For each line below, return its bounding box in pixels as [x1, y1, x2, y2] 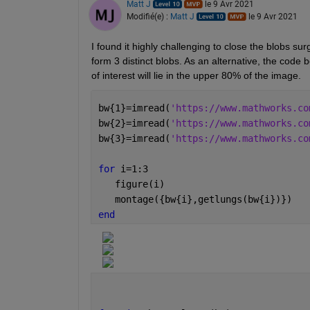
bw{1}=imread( [98, 102, 170, 113]
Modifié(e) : [126, 11, 170, 21]
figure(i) [98, 178, 165, 190]
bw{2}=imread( [98, 117, 170, 129]
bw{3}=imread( [98, 132, 170, 144]
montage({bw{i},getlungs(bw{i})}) [98, 193, 298, 205]
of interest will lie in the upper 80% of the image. [91, 69, 301, 81]
